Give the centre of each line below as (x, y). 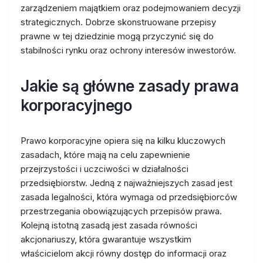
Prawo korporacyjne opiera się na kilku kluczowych (123, 141)
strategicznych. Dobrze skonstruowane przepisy (118, 22)
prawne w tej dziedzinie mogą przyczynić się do (117, 36)
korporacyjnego (76, 105)
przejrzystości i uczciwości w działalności (104, 169)
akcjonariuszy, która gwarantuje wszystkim (106, 239)
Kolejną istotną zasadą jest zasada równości (109, 225)
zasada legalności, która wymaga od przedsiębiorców (129, 197)
